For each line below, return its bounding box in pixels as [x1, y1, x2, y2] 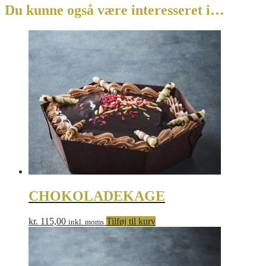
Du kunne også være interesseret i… [5, 2, 224, 18]
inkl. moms [68, 217, 104, 227]
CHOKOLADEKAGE [28, 188, 165, 204]
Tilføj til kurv [106, 216, 156, 227]
